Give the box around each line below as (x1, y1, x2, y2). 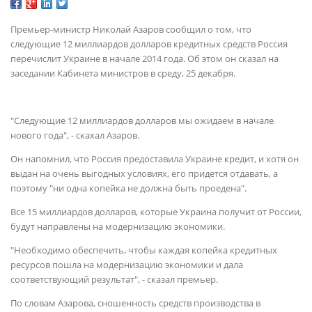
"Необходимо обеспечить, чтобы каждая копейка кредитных (10, 244, 277, 256)
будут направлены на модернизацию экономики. (10, 220, 225, 233)
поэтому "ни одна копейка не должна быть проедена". (10, 182, 247, 194)
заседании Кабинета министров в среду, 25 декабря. (10, 67, 235, 79)
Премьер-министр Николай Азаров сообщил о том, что (10, 23, 251, 36)
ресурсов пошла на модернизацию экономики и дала (10, 258, 243, 271)
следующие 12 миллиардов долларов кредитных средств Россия (10, 38, 288, 50)
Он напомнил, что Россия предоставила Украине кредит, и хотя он (10, 153, 299, 165)
